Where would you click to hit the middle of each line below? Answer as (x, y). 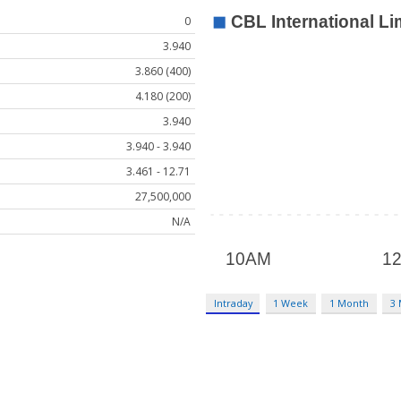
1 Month (350, 303)
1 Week (291, 303)
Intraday (233, 303)
